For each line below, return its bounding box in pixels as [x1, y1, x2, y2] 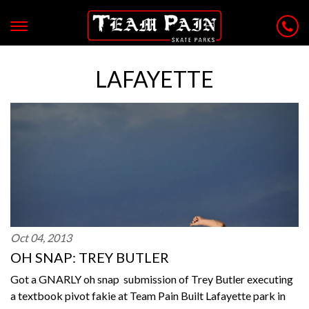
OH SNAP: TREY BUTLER [10, 249, 169, 266]
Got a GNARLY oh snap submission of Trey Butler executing [10, 272, 293, 286]
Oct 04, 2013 [10, 231, 72, 244]
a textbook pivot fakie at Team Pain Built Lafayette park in [10, 289, 286, 302]
